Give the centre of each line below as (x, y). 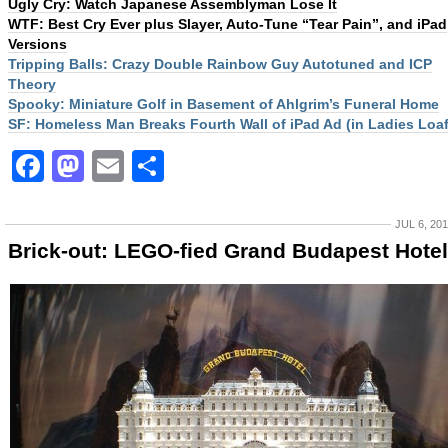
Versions (37, 44)
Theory (32, 84)
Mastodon (161, 166)
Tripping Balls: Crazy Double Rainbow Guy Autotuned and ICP (220, 64)
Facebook (120, 166)
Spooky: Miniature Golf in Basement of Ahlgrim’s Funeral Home (223, 104)
